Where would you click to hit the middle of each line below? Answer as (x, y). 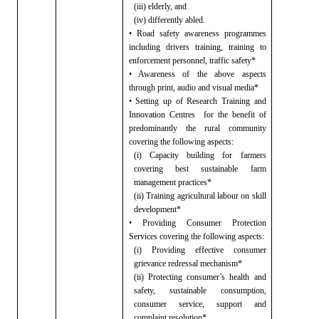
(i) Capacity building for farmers (200, 155)
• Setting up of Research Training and (197, 101)
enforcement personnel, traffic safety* (192, 60)
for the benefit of (235, 114)
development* (158, 209)
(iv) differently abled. (170, 20)
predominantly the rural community (197, 128)
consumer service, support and (200, 304)
